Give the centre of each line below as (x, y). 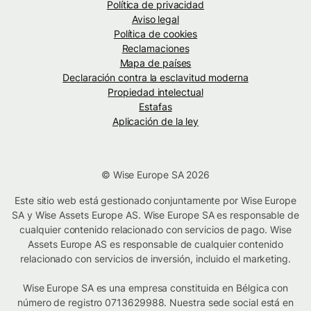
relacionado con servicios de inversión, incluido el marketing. (155, 259)
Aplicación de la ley (155, 121)
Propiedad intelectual (155, 92)
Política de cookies (155, 34)
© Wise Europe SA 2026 (155, 175)
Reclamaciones (155, 49)
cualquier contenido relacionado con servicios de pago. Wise (155, 230)
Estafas (155, 107)
